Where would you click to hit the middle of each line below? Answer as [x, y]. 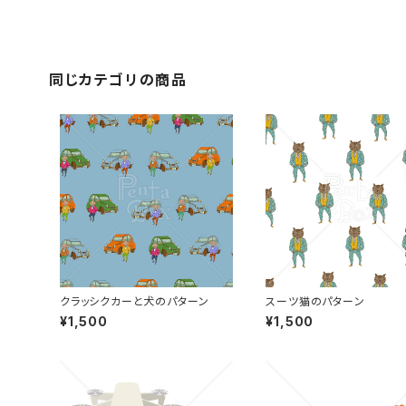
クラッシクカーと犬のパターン [135, 302]
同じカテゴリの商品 [118, 79]
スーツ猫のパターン [315, 302]
